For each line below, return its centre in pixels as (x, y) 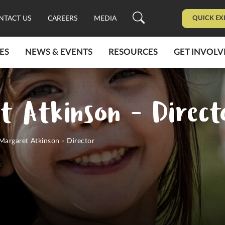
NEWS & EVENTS (59, 52)
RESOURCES (133, 52)
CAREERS (63, 19)
